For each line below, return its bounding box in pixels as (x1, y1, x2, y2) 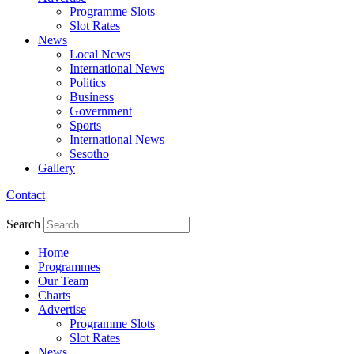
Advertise (38, 303, 86, 316)
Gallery (38, 161, 75, 175)
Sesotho (70, 147, 109, 160)
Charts (38, 288, 70, 302)
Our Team (38, 274, 88, 288)
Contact (6, 188, 45, 201)
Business (70, 90, 114, 104)
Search (6, 217, 40, 231)
